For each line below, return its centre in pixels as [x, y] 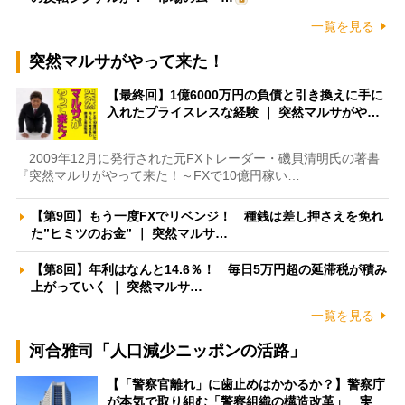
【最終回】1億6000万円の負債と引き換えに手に [245, 95]
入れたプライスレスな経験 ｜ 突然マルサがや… [243, 113]
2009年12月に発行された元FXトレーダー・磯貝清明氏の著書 [198, 159]
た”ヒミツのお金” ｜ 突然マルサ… [129, 234]
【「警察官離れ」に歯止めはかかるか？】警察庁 [245, 385]
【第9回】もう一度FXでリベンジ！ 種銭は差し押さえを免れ [207, 217]
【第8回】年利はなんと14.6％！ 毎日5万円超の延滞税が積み [208, 270]
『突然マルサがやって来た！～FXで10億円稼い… [158, 176]
